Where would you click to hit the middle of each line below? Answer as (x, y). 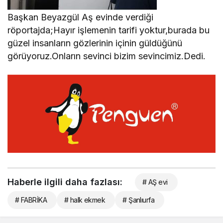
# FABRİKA (31, 200)
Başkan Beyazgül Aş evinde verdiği (81, 17)
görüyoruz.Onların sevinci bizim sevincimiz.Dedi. (107, 56)
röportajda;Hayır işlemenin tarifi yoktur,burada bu (109, 30)
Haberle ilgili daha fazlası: (65, 182)
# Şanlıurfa (139, 200)
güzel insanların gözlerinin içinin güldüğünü (95, 43)
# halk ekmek (85, 200)
